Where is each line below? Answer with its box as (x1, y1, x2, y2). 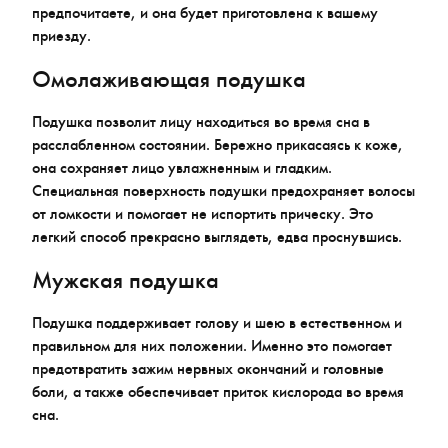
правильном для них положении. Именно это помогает (32, 336, 392, 355)
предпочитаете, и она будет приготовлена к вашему (32, 4, 378, 22)
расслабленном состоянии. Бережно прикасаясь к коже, (32, 135, 403, 154)
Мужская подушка (32, 265, 219, 294)
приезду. (32, 27, 95, 45)
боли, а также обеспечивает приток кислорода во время (32, 382, 404, 401)
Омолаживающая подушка (32, 64, 306, 93)
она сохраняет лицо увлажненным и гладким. (32, 158, 332, 177)
